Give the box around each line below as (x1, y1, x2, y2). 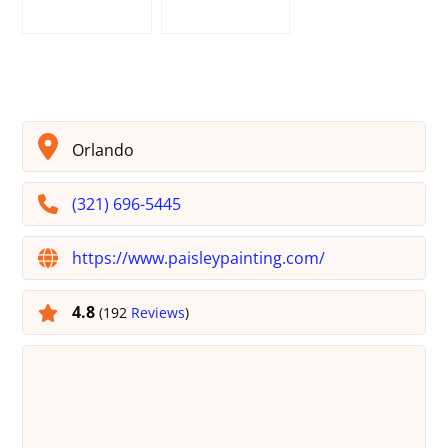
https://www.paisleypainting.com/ (72, 247, 326, 270)
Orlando (68, 139, 135, 162)
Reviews (131, 303, 186, 323)
